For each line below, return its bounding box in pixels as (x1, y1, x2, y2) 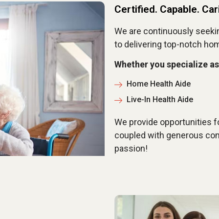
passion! (114, 143, 148, 153)
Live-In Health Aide (127, 94, 193, 104)
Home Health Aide (127, 79, 191, 88)
